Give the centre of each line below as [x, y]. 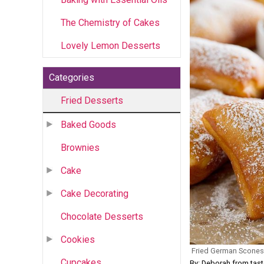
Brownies [80, 147]
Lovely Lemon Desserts [110, 45]
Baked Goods [88, 124]
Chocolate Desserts [102, 216]
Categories [72, 77]
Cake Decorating [95, 193]
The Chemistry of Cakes [110, 22]
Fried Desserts [92, 100]
